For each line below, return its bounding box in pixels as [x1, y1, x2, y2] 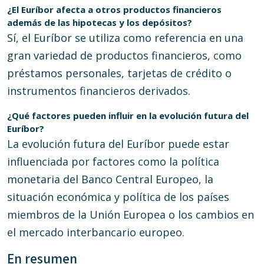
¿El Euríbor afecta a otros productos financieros [7, 4, 222, 15]
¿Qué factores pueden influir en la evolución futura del [7, 110, 249, 121]
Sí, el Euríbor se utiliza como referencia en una [7, 31, 243, 45]
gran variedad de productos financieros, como [7, 48, 242, 62]
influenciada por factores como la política [7, 154, 219, 169]
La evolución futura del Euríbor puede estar [7, 137, 229, 151]
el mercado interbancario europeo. [7, 225, 184, 239]
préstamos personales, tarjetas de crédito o [7, 66, 232, 80]
